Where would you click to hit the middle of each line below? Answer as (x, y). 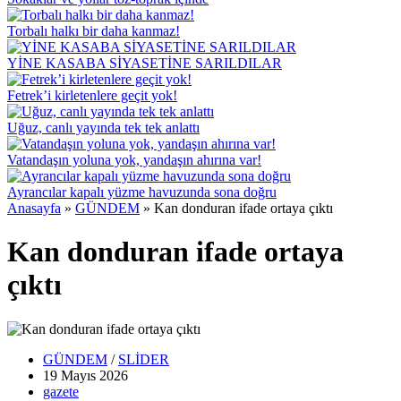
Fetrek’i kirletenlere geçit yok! (92, 95)
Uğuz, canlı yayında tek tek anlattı (103, 128)
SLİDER (144, 359)
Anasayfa (34, 208)
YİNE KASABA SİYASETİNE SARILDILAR (145, 63)
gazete (61, 391)
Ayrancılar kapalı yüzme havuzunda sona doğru (142, 192)
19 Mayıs (69, 375)
